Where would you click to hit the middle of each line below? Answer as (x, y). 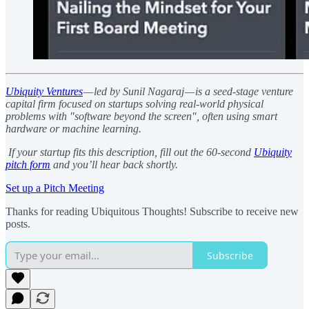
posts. (18, 224)
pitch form (28, 165)
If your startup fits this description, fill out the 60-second (130, 152)
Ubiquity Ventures (44, 92)
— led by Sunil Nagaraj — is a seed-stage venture (188, 92)
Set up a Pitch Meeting (55, 188)
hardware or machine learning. (73, 129)
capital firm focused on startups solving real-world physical (134, 104)
